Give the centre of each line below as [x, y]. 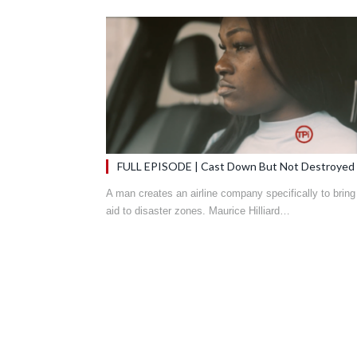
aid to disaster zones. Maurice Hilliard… [198, 210]
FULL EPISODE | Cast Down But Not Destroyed [236, 166]
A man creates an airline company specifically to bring [231, 193]
